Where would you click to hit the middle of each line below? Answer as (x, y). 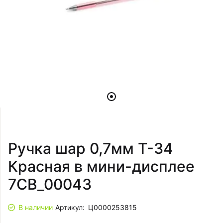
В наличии (36, 208)
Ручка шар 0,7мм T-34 (91, 149)
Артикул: (70, 208)
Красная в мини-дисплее (101, 167)
